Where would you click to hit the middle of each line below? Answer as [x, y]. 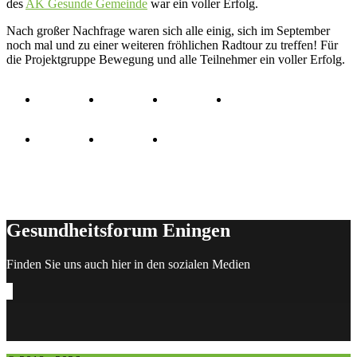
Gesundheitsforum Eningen [118, 230]
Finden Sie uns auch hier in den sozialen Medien [128, 264]
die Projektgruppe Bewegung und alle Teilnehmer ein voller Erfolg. [176, 59]
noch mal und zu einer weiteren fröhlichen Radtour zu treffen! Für [172, 45]
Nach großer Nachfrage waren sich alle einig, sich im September [168, 30]
